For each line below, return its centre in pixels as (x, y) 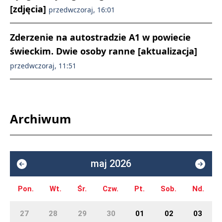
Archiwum (41, 119)
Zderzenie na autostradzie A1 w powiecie (100, 37)
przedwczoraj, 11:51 (43, 66)
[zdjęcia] (29, 9)
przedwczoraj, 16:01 (82, 10)
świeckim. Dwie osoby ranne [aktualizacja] (104, 51)
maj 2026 (111, 164)
